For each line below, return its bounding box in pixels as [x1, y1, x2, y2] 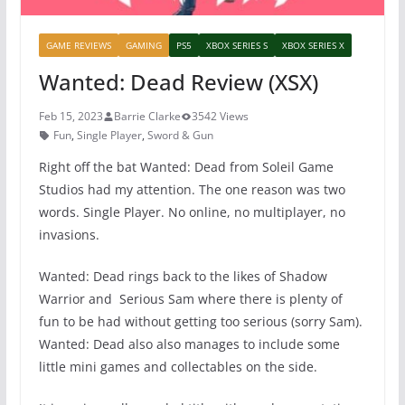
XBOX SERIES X [281, 39, 344, 52]
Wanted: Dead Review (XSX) [38, 67, 318, 98]
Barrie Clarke [113, 108, 181, 125]
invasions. [38, 226, 99, 244]
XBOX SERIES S [205, 39, 268, 52]
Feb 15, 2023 [38, 108, 103, 125]
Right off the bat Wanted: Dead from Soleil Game [38, 158, 334, 176]
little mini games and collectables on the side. [38, 358, 317, 376]
